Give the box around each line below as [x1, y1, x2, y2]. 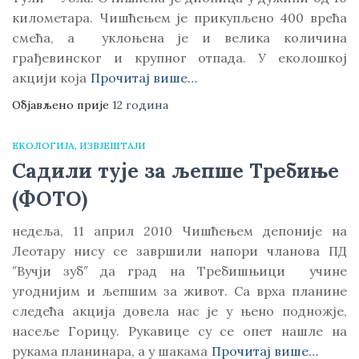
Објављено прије [12, 98, 112, 112]
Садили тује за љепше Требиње [12, 158, 339, 184]
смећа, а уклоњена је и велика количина [12, 30, 347, 46]
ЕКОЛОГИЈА [12, 139, 75, 151]
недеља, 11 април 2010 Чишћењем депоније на [12, 223, 347, 239]
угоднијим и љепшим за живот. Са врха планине [12, 283, 347, 299]
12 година [112, 98, 168, 112]
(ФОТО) [12, 186, 87, 212]
